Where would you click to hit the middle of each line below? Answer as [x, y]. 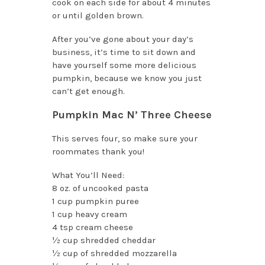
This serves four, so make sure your [125, 138]
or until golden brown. [98, 15]
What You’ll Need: [88, 175]
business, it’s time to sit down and [124, 52]
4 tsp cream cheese [92, 227]
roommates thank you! [98, 151]
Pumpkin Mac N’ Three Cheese [132, 114]
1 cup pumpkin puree [95, 201]
